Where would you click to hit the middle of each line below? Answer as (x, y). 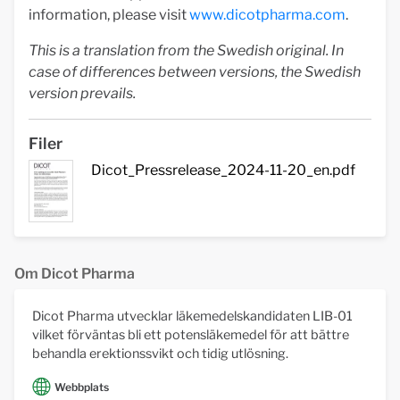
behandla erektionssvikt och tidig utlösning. (160, 353)
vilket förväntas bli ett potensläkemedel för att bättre (191, 334)
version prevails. (82, 93)
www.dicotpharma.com (267, 15)
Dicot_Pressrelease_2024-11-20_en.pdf (223, 170)
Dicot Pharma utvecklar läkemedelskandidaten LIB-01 (192, 316)
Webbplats (82, 387)
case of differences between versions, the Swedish (195, 72)
